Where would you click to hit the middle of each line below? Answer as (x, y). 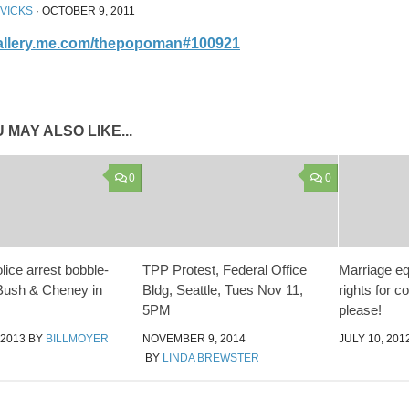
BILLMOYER (77, 338)
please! (360, 309)
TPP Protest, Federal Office (225, 269)
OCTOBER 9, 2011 (89, 11)
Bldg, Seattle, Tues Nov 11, (223, 289)
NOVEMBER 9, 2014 (194, 338)
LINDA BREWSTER (211, 357)
